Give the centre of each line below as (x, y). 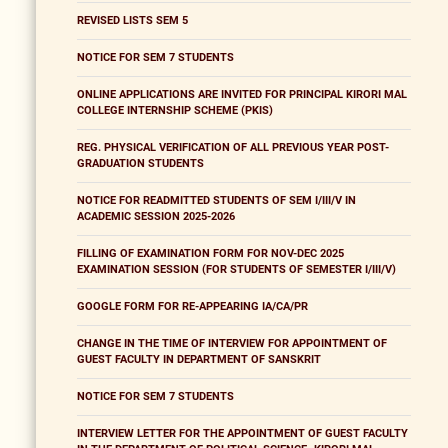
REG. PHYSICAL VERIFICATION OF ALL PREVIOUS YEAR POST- (233, 148)
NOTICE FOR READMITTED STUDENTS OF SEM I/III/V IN (216, 201)
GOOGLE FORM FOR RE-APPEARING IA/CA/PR (192, 307)
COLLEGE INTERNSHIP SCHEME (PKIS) (175, 111)
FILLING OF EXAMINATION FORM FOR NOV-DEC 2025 (210, 254)
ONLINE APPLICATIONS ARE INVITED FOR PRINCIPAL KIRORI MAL (242, 95)
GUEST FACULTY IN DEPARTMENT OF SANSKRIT (199, 360)
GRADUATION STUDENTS (140, 164)
